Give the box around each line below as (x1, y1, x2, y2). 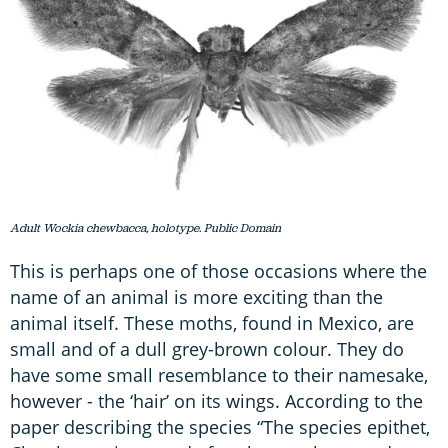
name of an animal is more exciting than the (10, 285, 383, 309)
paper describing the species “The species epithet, (10, 415, 430, 439)
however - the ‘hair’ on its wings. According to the (10, 389, 423, 413)
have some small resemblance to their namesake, (10, 363, 428, 387)
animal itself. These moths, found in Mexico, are (10, 311, 414, 335)
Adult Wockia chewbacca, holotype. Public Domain (10, 220, 281, 236)
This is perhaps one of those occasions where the (10, 259, 427, 283)
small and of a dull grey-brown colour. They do (10, 337, 404, 361)
